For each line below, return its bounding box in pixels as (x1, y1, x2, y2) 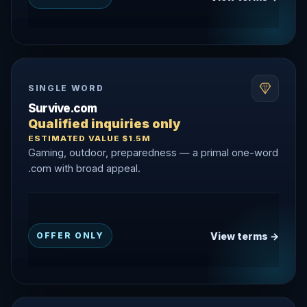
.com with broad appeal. (28, 162, 140, 174)
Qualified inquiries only (28, 116, 180, 131)
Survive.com (28, 101, 97, 115)
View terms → (210, 230, 279, 242)
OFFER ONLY (36, 230, 104, 241)
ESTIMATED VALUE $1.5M (28, 134, 151, 143)
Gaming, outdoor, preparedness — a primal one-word (28, 147, 278, 158)
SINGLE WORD (28, 83, 104, 93)
